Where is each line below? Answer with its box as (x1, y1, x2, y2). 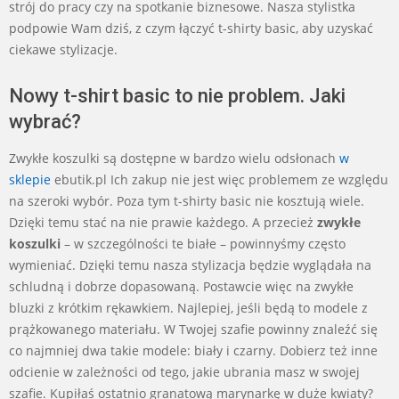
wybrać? (9, 110, 81, 134)
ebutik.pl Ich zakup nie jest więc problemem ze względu (51, 171, 388, 189)
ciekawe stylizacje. (9, 41, 118, 59)
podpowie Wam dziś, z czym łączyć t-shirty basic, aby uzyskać (9, 20, 373, 37)
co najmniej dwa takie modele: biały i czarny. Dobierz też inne (9, 342, 378, 360)
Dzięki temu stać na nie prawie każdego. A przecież (9, 214, 317, 232)
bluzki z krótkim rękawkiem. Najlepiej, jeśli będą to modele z (9, 299, 368, 317)
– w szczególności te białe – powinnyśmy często (61, 235, 346, 253)
